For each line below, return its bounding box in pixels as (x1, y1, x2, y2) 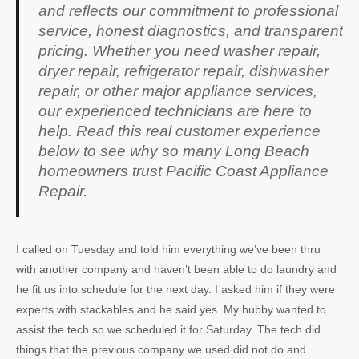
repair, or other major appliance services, (38, 83, 317, 99)
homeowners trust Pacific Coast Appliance (38, 163, 329, 179)
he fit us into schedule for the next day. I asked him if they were (16, 283, 335, 296)
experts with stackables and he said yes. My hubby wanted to (16, 303, 326, 316)
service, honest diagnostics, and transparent (38, 22, 343, 39)
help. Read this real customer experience (38, 123, 321, 139)
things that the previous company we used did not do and (16, 343, 306, 356)
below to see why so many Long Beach (38, 143, 309, 159)
